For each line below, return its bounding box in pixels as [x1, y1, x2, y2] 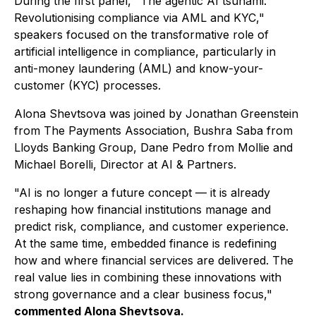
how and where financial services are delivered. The [14, 253, 293, 268]
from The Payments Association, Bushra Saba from [14, 123, 293, 138]
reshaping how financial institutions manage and [14, 202, 271, 217]
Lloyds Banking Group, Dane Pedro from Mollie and [14, 140, 293, 155]
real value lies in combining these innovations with [14, 270, 281, 285]
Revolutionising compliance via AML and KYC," [14, 11, 265, 25]
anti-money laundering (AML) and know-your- [14, 61, 263, 76]
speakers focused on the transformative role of [14, 28, 269, 42]
